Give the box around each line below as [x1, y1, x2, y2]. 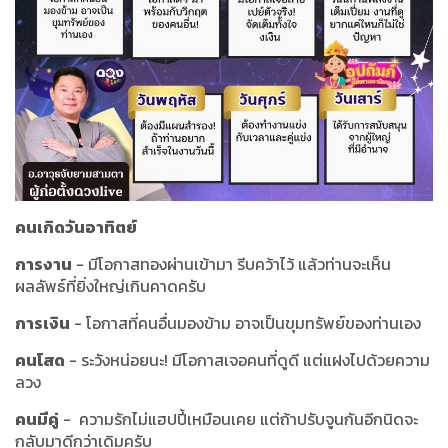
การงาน [15, 251, 72, 276]
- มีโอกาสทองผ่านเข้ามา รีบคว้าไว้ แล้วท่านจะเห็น [72, 251, 391, 276]
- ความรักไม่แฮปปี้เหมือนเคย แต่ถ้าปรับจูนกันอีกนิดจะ [59, 406, 418, 431]
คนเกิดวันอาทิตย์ [15, 214, 137, 239]
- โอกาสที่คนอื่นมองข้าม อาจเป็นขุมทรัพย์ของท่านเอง [70, 310, 425, 335]
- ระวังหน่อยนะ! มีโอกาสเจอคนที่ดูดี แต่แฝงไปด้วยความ [65, 347, 430, 372]
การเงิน [15, 310, 70, 335]
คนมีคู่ [15, 406, 59, 431]
